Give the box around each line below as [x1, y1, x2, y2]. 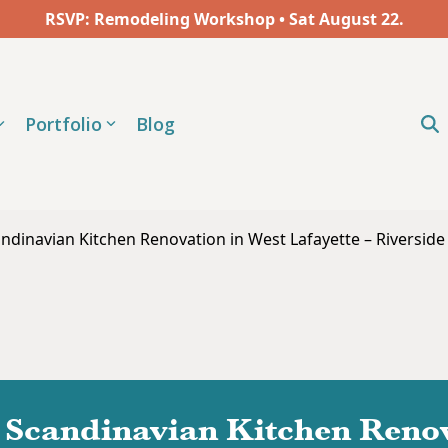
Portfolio [25, 112, 103, 137]
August [314, 8, 381, 30]
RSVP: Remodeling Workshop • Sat [44, 8, 315, 30]
